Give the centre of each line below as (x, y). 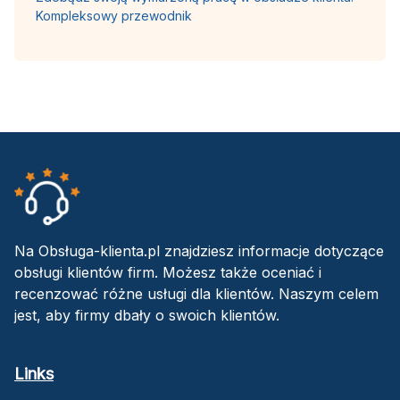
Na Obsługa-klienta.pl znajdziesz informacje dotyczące (199, 250)
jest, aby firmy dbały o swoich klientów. (147, 315)
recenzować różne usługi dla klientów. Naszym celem (196, 293)
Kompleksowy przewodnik (114, 15)
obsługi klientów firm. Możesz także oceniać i (168, 272)
